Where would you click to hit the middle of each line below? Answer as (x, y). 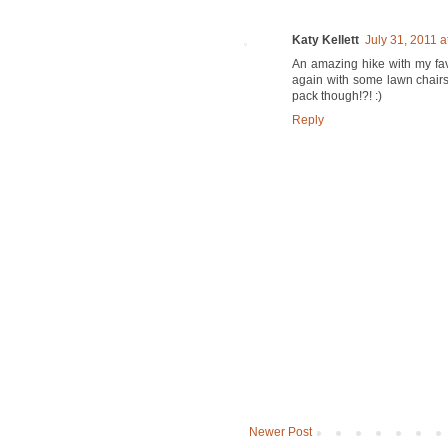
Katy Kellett (325, 40)
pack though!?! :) (337, 96)
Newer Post (280, 432)
